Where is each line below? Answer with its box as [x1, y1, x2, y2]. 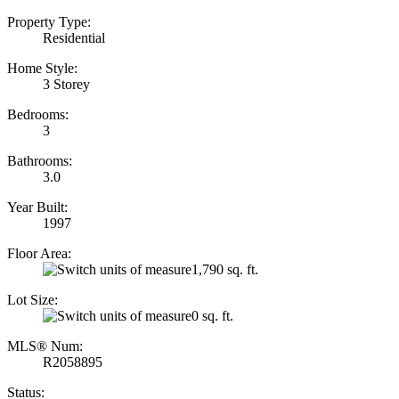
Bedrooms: [7, 106, 69, 122]
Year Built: [7, 199, 68, 215]
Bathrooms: [7, 152, 72, 168]
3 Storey [43, 76, 90, 92]
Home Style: [7, 60, 77, 76]
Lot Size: [7, 291, 58, 307]
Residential [43, 29, 105, 45]
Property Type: [7, 13, 91, 29]
